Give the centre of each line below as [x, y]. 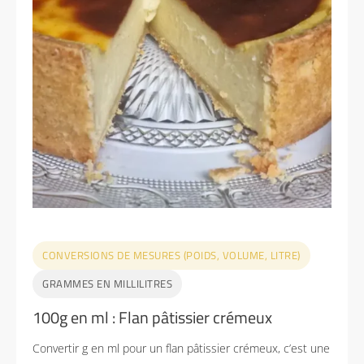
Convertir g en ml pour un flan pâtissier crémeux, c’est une [181, 348]
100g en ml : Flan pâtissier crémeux [152, 317]
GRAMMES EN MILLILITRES [107, 283]
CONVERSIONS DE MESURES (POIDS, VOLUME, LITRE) [171, 255]
